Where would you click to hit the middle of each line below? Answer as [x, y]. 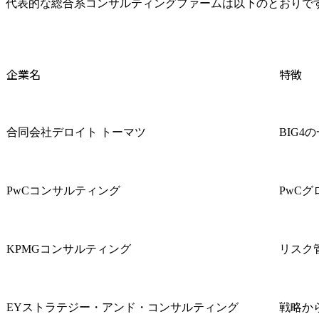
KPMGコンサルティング [69, 249]
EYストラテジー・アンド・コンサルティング [122, 307]
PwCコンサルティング [63, 190]
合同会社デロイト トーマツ [76, 132]
